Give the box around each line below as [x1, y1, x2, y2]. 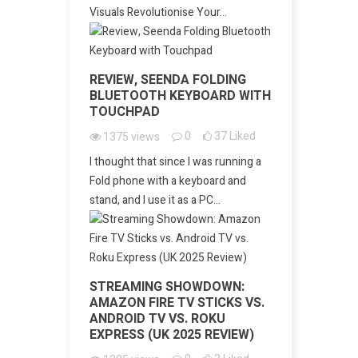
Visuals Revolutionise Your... [89, 4, 227, 21]
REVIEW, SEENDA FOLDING [89, 70, 246, 89]
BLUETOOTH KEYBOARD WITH [89, 86, 271, 105]
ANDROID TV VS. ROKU [89, 309, 225, 328]
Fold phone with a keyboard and [89, 173, 246, 189]
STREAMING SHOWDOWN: [89, 277, 245, 296]
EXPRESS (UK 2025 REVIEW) [89, 325, 254, 344]
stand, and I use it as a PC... [89, 192, 221, 209]
